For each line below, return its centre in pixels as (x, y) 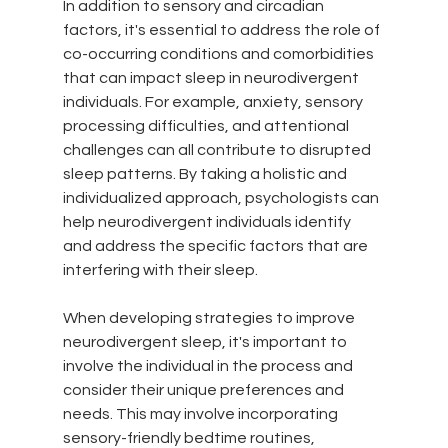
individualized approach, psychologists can (222, 197)
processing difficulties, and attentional (207, 125)
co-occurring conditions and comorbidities (219, 53)
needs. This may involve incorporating (201, 413)
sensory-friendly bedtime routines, (190, 437)
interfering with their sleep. (160, 269)
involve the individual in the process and (209, 365)
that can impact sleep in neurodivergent (212, 77)
